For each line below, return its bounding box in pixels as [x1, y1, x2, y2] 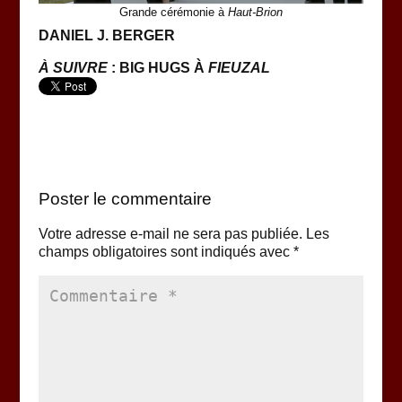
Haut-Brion [227, 4, 283, 19]
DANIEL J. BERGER [38, 27, 175, 43]
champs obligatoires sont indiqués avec [38, 243, 293, 259]
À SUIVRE [38, 59, 108, 75]
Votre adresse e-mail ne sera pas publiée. [38, 225, 302, 241]
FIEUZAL [207, 59, 270, 75]
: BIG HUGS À [107, 59, 208, 75]
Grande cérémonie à [118, 4, 228, 19]
